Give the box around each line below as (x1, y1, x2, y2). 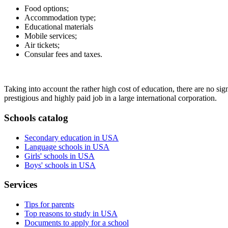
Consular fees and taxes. (24, 50, 102, 59)
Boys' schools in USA (24, 160, 96, 169)
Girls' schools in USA (24, 151, 95, 160)
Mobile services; (24, 32, 77, 41)
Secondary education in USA (24, 133, 119, 142)
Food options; (24, 4, 69, 13)
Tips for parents (24, 200, 74, 209)
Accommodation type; (24, 13, 96, 22)
